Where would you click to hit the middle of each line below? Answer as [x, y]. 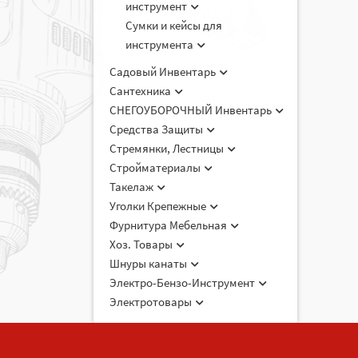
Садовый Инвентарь [164, 72]
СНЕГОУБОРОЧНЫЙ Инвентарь [192, 110]
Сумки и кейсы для [174, 25]
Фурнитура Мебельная [169, 225]
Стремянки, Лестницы [168, 148]
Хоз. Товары [142, 244]
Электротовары [152, 302]
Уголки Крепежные [159, 206]
